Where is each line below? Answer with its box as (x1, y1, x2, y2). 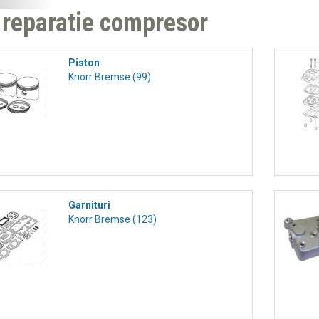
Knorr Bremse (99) (68, 71, 152, 83)
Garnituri (68, 199, 111, 211)
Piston (68, 57, 100, 68)
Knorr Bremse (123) (68, 214, 157, 225)
